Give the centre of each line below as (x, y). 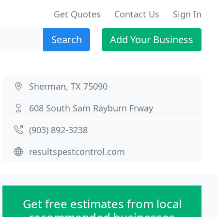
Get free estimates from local (102, 204)
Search (67, 39)
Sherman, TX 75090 (69, 86)
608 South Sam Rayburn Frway (91, 108)
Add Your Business (152, 39)
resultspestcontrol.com (77, 152)
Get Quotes (77, 14)
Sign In (187, 14)
